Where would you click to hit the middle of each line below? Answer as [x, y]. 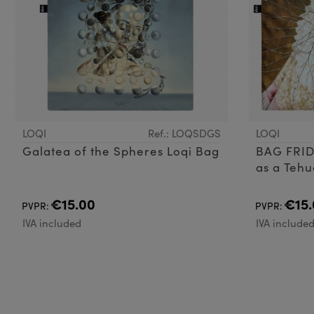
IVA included [52, 223]
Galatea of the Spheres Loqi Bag [121, 151]
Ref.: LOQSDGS [184, 134]
